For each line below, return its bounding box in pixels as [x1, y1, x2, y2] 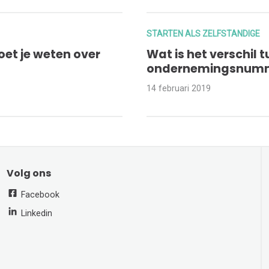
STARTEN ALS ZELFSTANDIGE [146, 29, 260, 39]
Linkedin [19, 208, 53, 219]
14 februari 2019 [146, 83, 211, 94]
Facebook [19, 190, 60, 201]
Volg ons [7, 166, 52, 181]
